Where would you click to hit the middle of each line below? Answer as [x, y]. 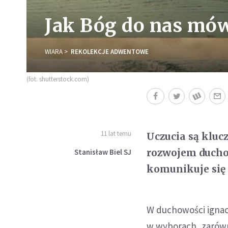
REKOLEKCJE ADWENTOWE [110, 51]
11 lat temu [116, 133]
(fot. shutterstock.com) [58, 79]
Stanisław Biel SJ [103, 152]
